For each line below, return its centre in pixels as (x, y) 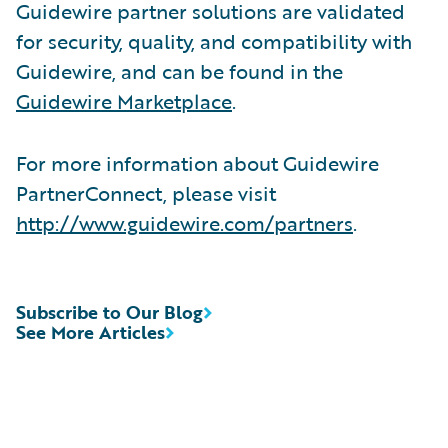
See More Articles (90, 331)
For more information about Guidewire (197, 162)
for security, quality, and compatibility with (214, 40)
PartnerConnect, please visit (146, 192)
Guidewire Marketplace (124, 100)
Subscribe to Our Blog (109, 311)
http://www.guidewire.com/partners (184, 222)
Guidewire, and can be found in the (179, 70)
